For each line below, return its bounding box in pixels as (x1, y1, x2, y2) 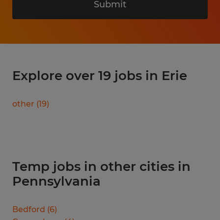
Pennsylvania (12, 173, 101, 189)
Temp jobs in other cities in (12, 158, 191, 174)
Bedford (12, 204, 45, 214)
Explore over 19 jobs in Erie (12, 67, 187, 83)
